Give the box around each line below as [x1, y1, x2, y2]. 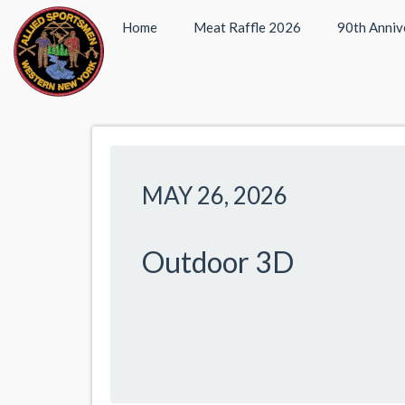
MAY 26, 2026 [142, 181, 287, 210]
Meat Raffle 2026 [193, 19, 301, 35]
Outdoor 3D [142, 244, 294, 279]
